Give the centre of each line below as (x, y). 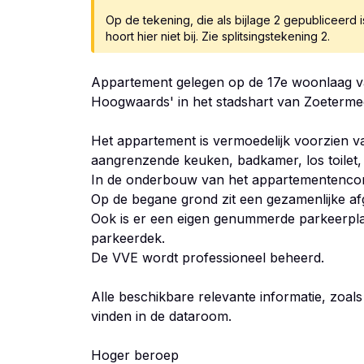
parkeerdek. (128, 238)
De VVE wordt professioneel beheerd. (208, 258)
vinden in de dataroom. (161, 316)
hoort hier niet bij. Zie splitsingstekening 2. (218, 36)
